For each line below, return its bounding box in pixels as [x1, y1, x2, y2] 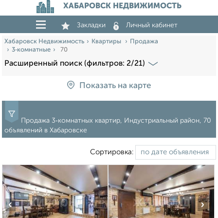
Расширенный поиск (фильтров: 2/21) [4, 60, 145, 68]
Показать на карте [79, 82, 151, 91]
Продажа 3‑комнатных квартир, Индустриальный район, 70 [21, 117, 211, 125]
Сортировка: [90, 148, 135, 156]
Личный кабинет [126, 22, 178, 29]
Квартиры [91, 38, 123, 45]
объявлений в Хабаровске [4, 127, 87, 134]
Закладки [77, 22, 106, 29]
